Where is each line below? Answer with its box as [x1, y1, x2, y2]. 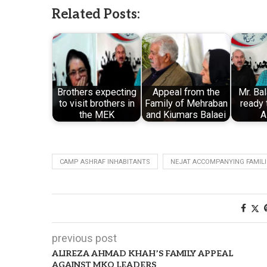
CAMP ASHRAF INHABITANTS [60, 157, 150, 166]
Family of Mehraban [144, 98, 228, 110]
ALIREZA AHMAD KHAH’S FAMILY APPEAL [52, 248, 233, 259]
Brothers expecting [57, 86, 136, 98]
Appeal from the [152, 86, 220, 98]
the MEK [79, 109, 114, 121]
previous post [52, 231, 117, 244]
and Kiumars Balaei [146, 109, 226, 121]
